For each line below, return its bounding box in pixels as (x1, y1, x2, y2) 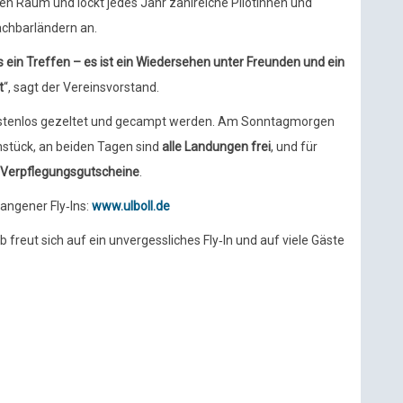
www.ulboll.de (92, 199, 170, 213)
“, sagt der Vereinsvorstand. (4, 80, 159, 94)
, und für (271, 139, 318, 154)
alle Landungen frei (162, 139, 271, 154)
